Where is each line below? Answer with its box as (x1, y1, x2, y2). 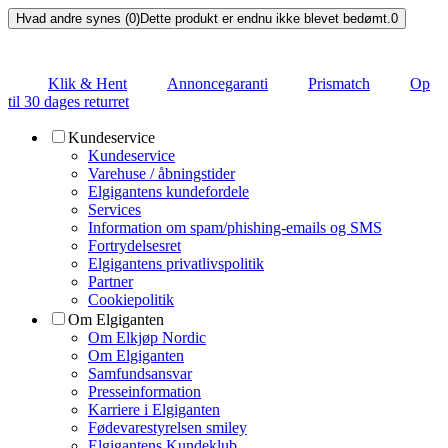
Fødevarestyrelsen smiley (88, 419, 247, 437)
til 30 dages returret (8, 93, 129, 111)
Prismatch (308, 75, 370, 93)
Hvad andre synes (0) (16, 11, 140, 27)
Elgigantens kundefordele (88, 183, 249, 201)
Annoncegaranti (167, 75, 268, 93)
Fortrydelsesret (88, 237, 181, 255)
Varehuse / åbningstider (88, 165, 235, 183)
